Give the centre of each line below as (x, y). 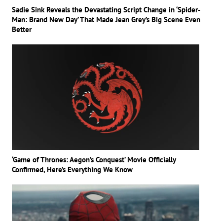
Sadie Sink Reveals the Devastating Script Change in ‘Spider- (106, 10)
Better (22, 30)
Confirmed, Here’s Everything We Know (72, 170)
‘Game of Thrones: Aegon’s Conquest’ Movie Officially (94, 160)
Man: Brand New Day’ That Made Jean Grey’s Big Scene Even (106, 20)
